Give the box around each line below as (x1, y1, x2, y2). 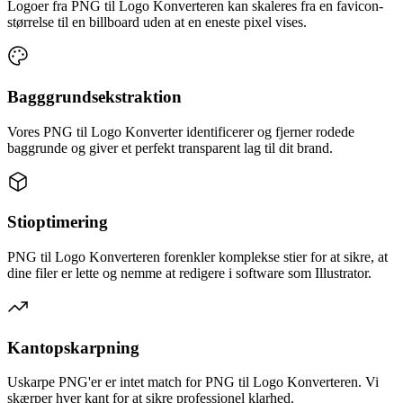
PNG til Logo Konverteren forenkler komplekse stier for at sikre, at (7, 248, 388, 264)
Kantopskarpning (7, 337, 139, 357)
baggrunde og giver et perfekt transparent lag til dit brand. (7, 139, 333, 156)
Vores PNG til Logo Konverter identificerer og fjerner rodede (7, 123, 354, 139)
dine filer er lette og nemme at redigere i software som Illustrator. (7, 264, 372, 281)
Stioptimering (7, 212, 108, 232)
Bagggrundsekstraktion (7, 86, 182, 106)
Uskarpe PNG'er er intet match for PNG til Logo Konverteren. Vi (7, 374, 379, 390)
